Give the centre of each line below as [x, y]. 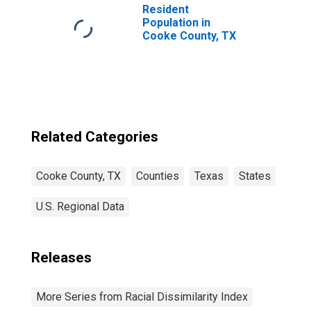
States [255, 176]
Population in [176, 23]
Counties [158, 176]
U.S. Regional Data [80, 207]
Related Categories [95, 137]
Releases [61, 258]
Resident [166, 9]
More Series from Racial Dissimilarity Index [142, 297]
